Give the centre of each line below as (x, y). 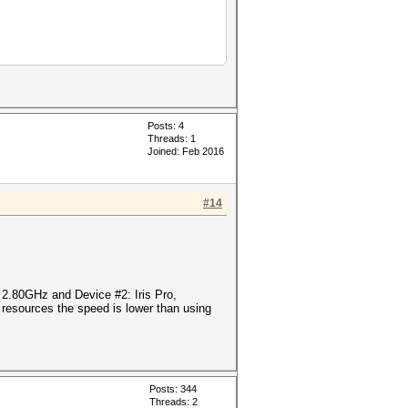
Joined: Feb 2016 (186, 151)
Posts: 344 (173, 389)
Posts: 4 (166, 126)
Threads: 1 (172, 138)
